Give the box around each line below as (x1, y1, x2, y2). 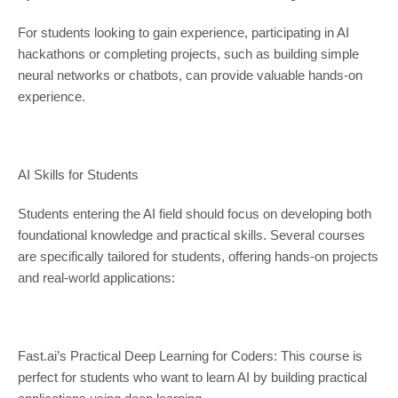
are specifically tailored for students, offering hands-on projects (17, 249, 378, 265)
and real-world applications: (17, 270, 175, 286)
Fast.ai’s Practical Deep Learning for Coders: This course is (17, 348, 362, 364)
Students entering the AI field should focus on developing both (17, 206, 371, 222)
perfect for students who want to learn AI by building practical (17, 370, 367, 386)
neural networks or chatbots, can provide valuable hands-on (17, 68, 362, 84)
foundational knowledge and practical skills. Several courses (17, 227, 365, 243)
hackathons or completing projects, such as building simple (17, 46, 359, 62)
